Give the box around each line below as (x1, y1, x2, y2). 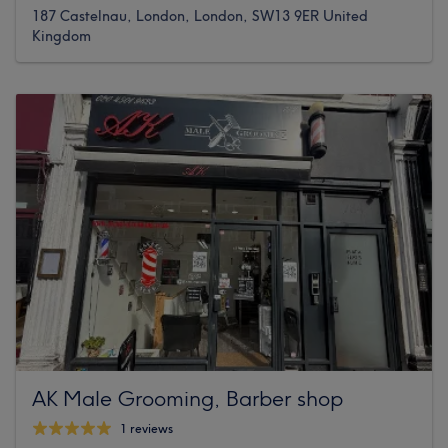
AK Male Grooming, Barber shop (32, 384, 343, 411)
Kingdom (32, 26, 91, 45)
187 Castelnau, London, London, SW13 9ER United (32, 6, 368, 25)
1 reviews (120, 421, 173, 437)
